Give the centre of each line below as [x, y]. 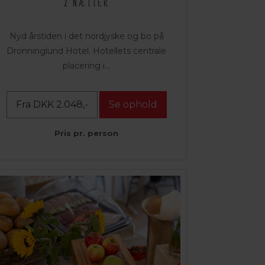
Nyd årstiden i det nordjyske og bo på [86, 36]
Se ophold [133, 105]
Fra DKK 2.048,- [52, 105]
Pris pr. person [86, 133]
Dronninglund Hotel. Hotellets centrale [86, 51]
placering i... [86, 66]
